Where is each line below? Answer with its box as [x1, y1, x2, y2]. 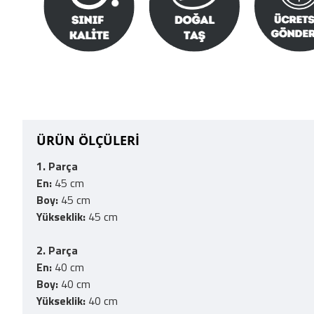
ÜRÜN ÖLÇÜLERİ [36, 132, 139, 149]
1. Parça [36, 158, 78, 175]
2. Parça [36, 242, 78, 259]
